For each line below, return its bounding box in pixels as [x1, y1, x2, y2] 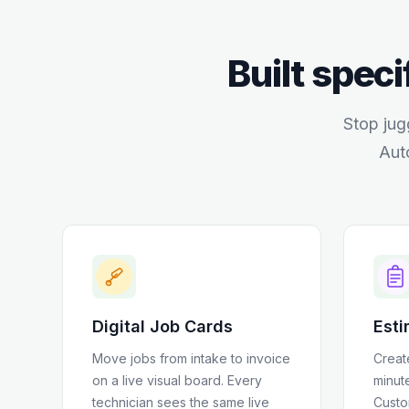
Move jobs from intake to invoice [92, 351, 290, 366]
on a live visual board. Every [92, 372, 262, 388]
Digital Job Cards [92, 317, 233, 336]
